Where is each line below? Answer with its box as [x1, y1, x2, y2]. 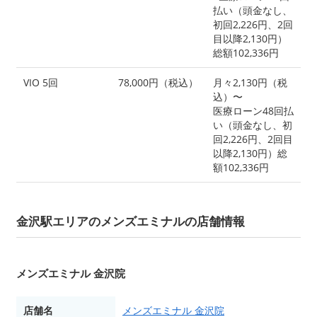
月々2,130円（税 [213, 75, 287, 89]
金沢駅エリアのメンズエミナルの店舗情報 [16, 212, 245, 229]
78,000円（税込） [118, 75, 198, 89]
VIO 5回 [23, 75, 58, 89]
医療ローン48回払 [213, 103, 294, 117]
